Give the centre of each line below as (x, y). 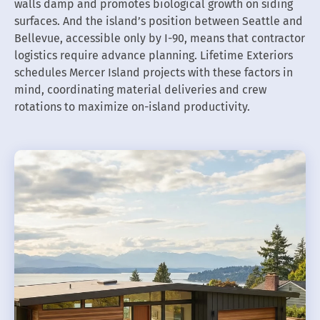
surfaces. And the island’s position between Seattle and (159, 21)
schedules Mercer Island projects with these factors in (154, 72)
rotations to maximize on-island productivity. (132, 106)
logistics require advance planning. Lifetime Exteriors (154, 55)
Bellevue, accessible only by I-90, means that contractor (160, 38)
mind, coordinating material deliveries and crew (140, 89)
